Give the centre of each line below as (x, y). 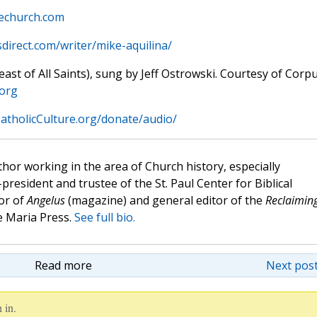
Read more (63, 266)
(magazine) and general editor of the (165, 201)
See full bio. (104, 218)
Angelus (46, 201)
